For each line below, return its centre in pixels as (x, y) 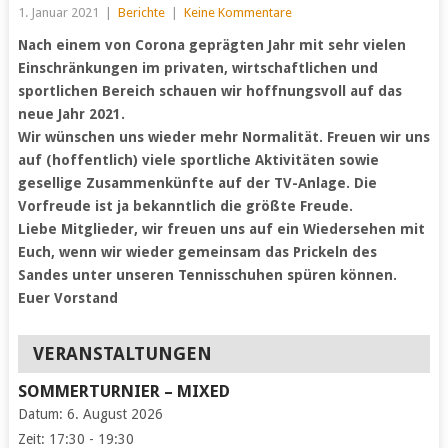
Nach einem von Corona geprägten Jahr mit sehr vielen (211, 45)
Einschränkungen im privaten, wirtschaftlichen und (197, 68)
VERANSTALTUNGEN (122, 354)
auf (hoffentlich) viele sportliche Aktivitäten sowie (198, 160)
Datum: (42, 414)
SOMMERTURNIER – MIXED (123, 391)
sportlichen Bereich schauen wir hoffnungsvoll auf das (209, 91)
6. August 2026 (114, 414)
